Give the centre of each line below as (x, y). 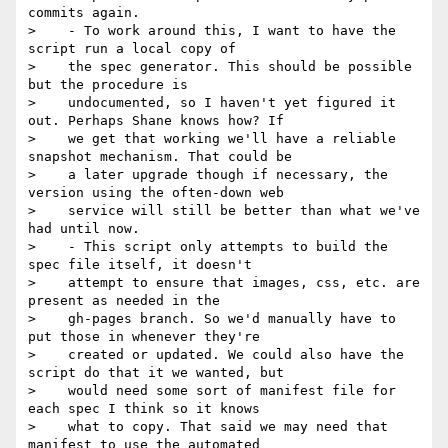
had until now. (84, 229)
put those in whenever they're (144, 337)
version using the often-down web (156, 193)
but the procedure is (108, 85)
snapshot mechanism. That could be (160, 157)
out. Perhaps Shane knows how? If (156, 121)
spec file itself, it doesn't (140, 265)
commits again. (84, 13)
